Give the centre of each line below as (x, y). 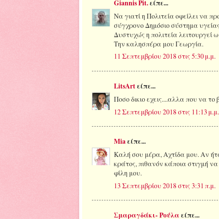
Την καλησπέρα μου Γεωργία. (159, 44)
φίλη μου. (128, 173)
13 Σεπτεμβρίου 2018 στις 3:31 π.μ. (165, 185)
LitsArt (125, 86)
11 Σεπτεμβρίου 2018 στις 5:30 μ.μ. (165, 56)
